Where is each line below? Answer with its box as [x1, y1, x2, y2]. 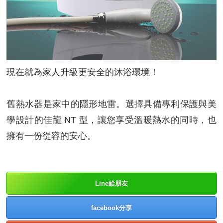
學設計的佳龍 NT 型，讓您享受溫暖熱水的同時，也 [6, 114, 217, 125]
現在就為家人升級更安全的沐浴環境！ [6, 67, 159, 77]
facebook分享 [91, 204, 132, 212]
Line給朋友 [95, 179, 128, 187]
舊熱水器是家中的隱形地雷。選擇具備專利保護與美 [6, 99, 217, 109]
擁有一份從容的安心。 [6, 130, 97, 141]
